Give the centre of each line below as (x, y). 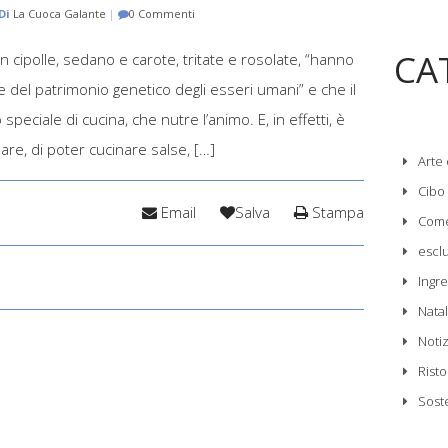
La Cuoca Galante (59, 14)
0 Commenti (162, 14)
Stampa (335, 211)
